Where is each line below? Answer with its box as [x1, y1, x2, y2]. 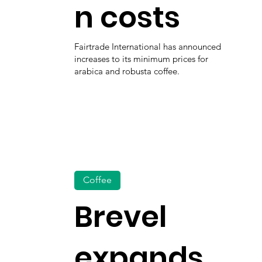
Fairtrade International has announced [74, 40, 221, 52]
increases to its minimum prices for [74, 53, 208, 64]
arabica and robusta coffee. [74, 65, 180, 77]
